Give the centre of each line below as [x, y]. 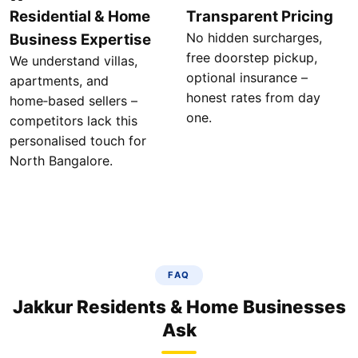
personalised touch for [78, 141]
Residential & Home [80, 16]
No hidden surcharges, [254, 38]
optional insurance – [247, 78]
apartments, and [59, 81]
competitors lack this [74, 121]
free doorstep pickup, [252, 58]
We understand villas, [74, 61]
